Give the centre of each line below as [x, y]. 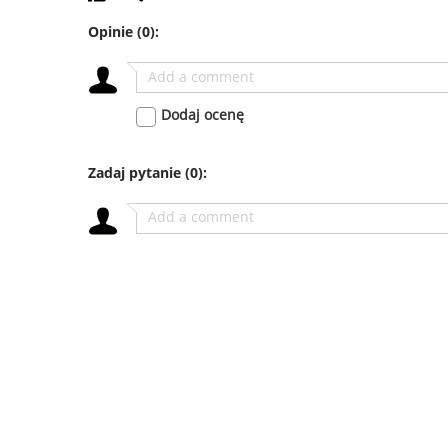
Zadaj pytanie [136, 172]
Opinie [112, 31]
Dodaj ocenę [202, 114]
